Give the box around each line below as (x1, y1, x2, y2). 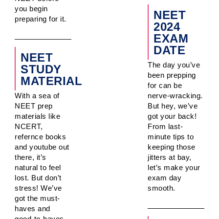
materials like (15, 111, 60, 120)
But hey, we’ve (148, 101, 197, 110)
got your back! (148, 111, 197, 120)
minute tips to (148, 132, 194, 141)
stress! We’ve (15, 183, 62, 192)
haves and (15, 204, 50, 213)
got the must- (15, 194, 60, 202)
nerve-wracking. (148, 91, 203, 100)
